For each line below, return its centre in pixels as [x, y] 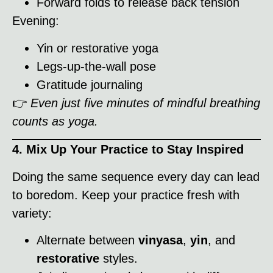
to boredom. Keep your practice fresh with [126, 195]
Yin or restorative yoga [97, 48]
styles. [119, 259]
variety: [32, 213]
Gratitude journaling [90, 84]
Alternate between [87, 240]
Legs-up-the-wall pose [96, 66]
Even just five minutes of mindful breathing [145, 103]
